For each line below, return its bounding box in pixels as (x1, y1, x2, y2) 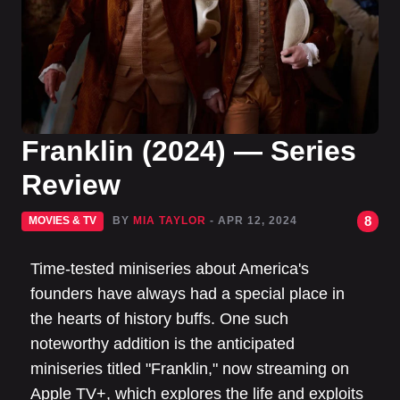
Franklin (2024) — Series (21, 135, 356, 167)
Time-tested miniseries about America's (30, 260, 309, 278)
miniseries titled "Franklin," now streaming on (30, 360, 349, 378)
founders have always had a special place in (30, 285, 345, 303)
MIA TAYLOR (133, 214, 206, 227)
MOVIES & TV (29, 214, 96, 227)
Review (21, 169, 121, 201)
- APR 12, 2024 (210, 214, 297, 227)
